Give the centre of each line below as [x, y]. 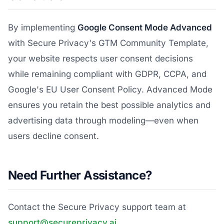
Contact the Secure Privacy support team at [97, 207]
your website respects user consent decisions [100, 59]
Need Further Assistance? [80, 175]
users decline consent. [53, 136]
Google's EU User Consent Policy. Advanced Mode [110, 90]
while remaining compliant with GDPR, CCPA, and [107, 74]
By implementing [43, 28]
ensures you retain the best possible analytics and [109, 105]
